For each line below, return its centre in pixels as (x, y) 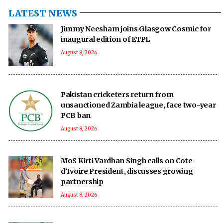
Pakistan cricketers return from (117, 94)
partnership (82, 181)
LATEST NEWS (43, 13)
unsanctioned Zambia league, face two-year (139, 105)
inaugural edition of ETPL (105, 39)
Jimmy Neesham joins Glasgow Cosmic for (136, 29)
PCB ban (76, 115)
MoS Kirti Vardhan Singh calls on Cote (127, 161)
